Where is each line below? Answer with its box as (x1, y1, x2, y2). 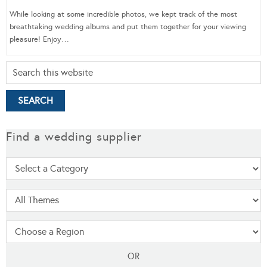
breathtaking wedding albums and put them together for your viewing (10, 21, 246, 32)
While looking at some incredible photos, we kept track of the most (10, 9, 237, 19)
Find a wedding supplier (6, 129, 142, 144)
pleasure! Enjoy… (10, 34, 69, 44)
